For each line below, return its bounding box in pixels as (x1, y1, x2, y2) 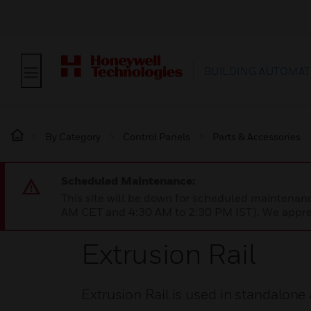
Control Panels (123, 131, 190, 142)
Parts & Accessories (212, 131, 301, 142)
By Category (45, 131, 101, 142)
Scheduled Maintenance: (61, 174, 195, 187)
